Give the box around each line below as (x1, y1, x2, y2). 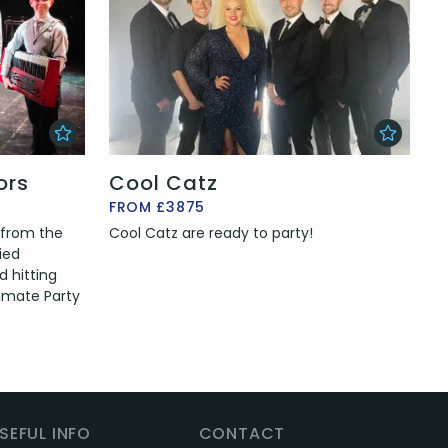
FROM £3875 (108, 197, 205, 218)
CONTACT (198, 422, 286, 446)
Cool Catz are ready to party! (108, 223, 313, 244)
